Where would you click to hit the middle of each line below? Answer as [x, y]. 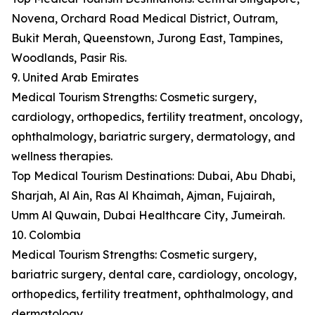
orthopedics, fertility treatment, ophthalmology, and [152, 294]
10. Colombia [46, 235]
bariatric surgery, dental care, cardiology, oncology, [154, 275]
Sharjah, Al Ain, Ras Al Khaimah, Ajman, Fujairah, [143, 196]
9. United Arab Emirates [75, 78]
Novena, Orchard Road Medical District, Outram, [144, 19]
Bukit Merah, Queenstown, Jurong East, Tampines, [147, 38]
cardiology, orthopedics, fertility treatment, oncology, [157, 117]
